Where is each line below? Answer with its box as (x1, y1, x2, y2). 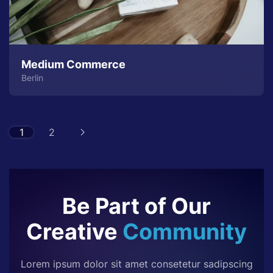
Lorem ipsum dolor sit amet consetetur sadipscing (20, 258, 253, 270)
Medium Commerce (21, 58, 126, 71)
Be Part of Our (62, 193, 211, 219)
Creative (26, 218, 122, 245)
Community (122, 218, 247, 245)
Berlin (21, 73, 43, 83)
